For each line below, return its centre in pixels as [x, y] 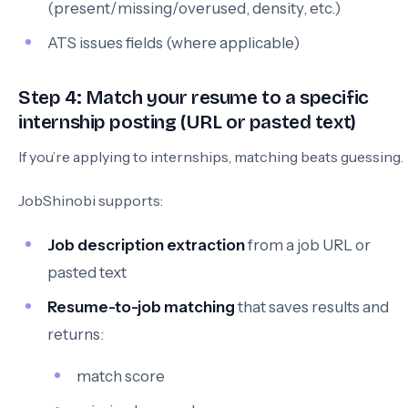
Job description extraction [146, 245]
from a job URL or [308, 245]
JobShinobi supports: [91, 200]
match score [121, 376]
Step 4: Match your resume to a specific [194, 98]
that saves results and [312, 307]
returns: [76, 334]
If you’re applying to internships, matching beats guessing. [211, 157]
